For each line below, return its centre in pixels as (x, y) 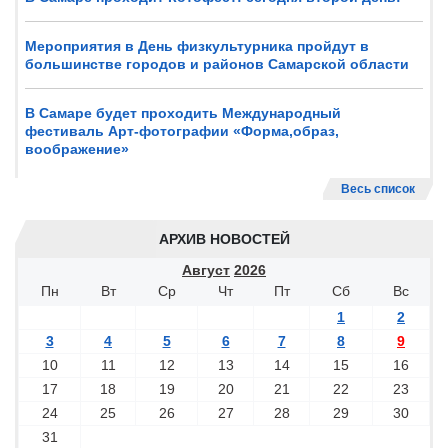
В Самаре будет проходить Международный (183, 113)
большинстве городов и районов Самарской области (217, 64)
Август (206, 270)
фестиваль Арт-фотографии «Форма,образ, (182, 131)
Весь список (378, 189)
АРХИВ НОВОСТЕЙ (224, 239)
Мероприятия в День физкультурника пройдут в (197, 46)
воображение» (77, 149)
